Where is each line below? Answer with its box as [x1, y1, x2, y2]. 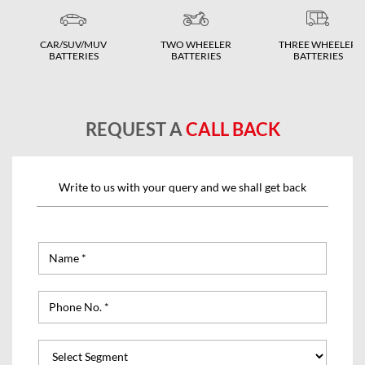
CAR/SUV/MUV [40, 37, 107, 51]
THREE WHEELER [279, 37, 357, 51]
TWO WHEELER [160, 37, 231, 51]
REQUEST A [85, 117, 186, 140]
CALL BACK [185, 117, 280, 140]
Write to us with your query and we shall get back [59, 179, 306, 194]
